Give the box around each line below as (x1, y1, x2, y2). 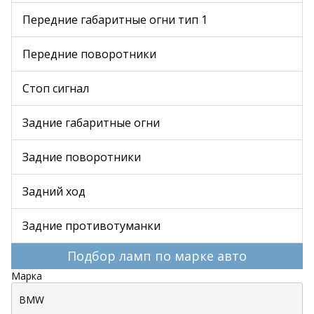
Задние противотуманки (22, 218, 161, 233)
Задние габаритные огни (22, 115, 160, 130)
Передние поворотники (22, 46, 156, 62)
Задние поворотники (22, 149, 141, 165)
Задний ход (22, 184, 86, 199)
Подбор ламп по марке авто (67, 247, 247, 264)
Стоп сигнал (22, 81, 89, 96)
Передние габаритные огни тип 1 (22, 12, 207, 27)
